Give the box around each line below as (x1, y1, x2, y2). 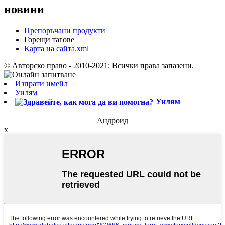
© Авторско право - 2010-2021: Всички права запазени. (4, 61, 194, 70)
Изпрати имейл (15, 79, 68, 88)
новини (4, 2, 44, 16)
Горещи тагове (24, 35, 74, 44)
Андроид (97, 116, 128, 125)
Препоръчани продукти (24, 26, 105, 35)
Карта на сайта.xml (24, 44, 89, 53)
